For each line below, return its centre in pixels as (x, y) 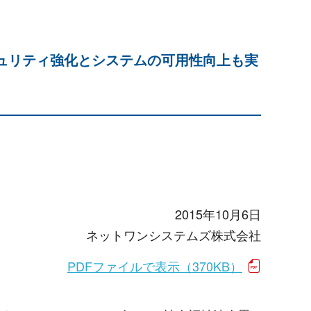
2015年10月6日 (218, 214)
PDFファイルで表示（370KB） (155, 266)
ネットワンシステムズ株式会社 (174, 235)
